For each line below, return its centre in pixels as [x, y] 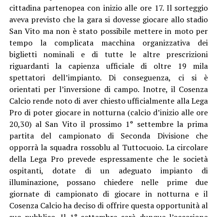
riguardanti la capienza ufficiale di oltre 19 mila [108, 66]
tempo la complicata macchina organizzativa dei [108, 42]
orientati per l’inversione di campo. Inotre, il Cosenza [108, 89]
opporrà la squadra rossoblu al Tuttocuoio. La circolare [108, 147]
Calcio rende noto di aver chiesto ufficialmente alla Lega [108, 101]
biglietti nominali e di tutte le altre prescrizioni [108, 54]
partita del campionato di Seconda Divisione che [108, 135]
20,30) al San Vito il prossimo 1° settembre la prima [108, 124]
